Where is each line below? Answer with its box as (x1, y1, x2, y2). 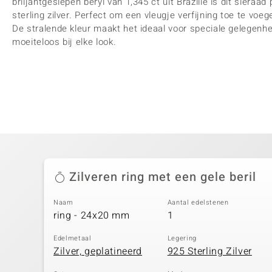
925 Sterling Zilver (167, 244, 253, 259)
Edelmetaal (53, 233, 92, 243)
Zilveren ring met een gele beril (69, 168, 256, 186)
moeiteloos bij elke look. (12, 35, 117, 49)
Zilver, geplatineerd (53, 244, 142, 259)
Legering (167, 233, 197, 243)
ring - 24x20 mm (53, 208, 130, 223)
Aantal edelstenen (167, 197, 229, 208)
